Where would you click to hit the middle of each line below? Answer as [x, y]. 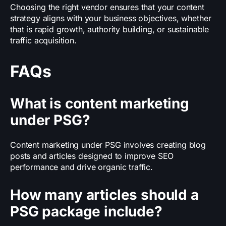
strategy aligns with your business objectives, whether [111, 18]
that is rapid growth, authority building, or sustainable [110, 30]
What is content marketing [100, 104]
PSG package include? [86, 212]
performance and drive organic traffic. [81, 167]
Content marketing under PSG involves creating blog [108, 145]
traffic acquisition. [43, 41]
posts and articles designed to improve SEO [92, 156]
